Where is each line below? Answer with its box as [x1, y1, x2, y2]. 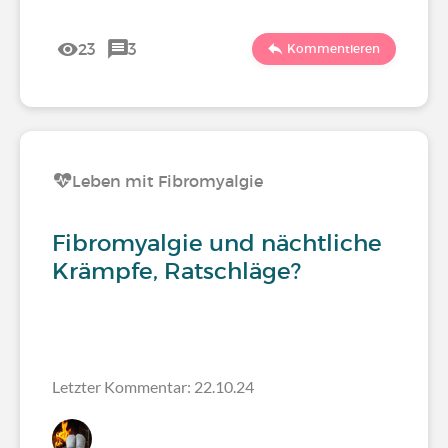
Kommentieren [287, 41, 380, 56]
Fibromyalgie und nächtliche [52, 229, 382, 257]
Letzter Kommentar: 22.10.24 [52, 377, 254, 396]
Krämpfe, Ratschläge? [52, 257, 301, 285]
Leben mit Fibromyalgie [72, 171, 263, 191]
